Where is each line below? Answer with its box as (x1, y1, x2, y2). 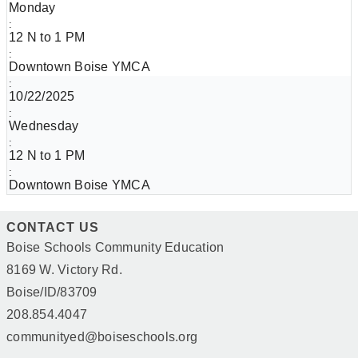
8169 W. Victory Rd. (6, 263, 122, 276)
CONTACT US (6, 221, 99, 234)
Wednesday (9, 119, 79, 133)
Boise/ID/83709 (6, 285, 97, 299)
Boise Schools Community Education (6, 241, 225, 254)
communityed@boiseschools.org (6, 330, 197, 344)
